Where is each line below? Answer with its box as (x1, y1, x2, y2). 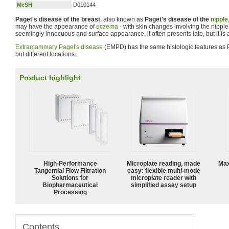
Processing (53, 188, 87, 196)
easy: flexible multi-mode (127, 167, 200, 174)
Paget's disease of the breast (15, 16, 100, 23)
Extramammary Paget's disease (15, 43, 103, 51)
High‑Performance (43, 159, 97, 167)
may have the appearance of (15, 23, 96, 30)
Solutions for (52, 174, 88, 181)
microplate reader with (131, 174, 196, 181)
